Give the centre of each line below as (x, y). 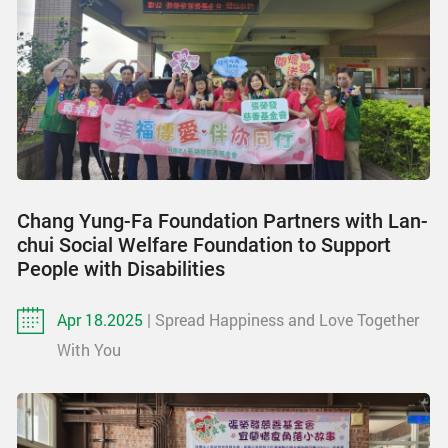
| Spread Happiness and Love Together (283, 319)
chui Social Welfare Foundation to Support (204, 244)
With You (89, 349)
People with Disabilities (121, 268)
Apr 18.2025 (102, 319)
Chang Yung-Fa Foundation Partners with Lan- (222, 220)
